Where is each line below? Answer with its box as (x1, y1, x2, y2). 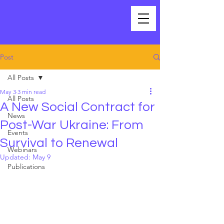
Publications (7, 162, 45, 171)
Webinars (7, 145, 37, 154)
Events (7, 128, 28, 137)
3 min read (17, 88, 45, 95)
